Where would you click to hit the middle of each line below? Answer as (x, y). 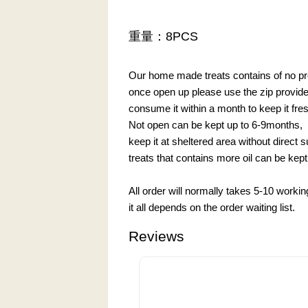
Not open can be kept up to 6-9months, (216, 124)
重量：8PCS (163, 36)
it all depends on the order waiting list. (212, 207)
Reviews (156, 236)
